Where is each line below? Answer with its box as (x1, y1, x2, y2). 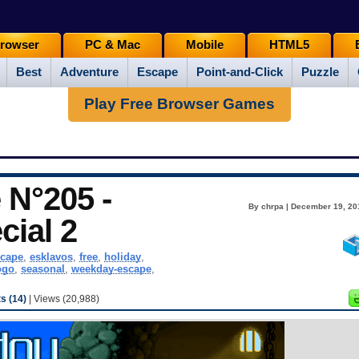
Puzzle (301, 66, 339, 79)
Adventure (60, 66, 119, 79)
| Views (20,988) (26, 293, 100, 305)
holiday (103, 251, 141, 264)
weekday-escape (71, 263, 151, 276)
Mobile (185, 38, 224, 52)
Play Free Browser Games (84, 95, 275, 112)
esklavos (29, 251, 73, 264)
